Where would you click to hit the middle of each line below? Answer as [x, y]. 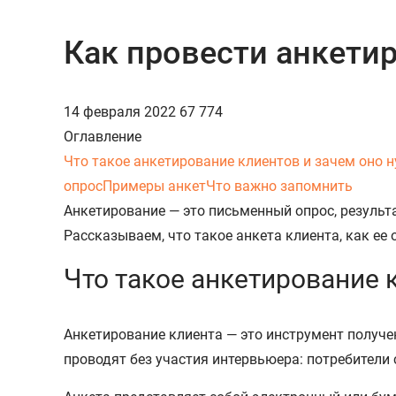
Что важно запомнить [279, 186]
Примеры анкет [154, 186]
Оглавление [103, 136]
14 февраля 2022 [122, 111]
